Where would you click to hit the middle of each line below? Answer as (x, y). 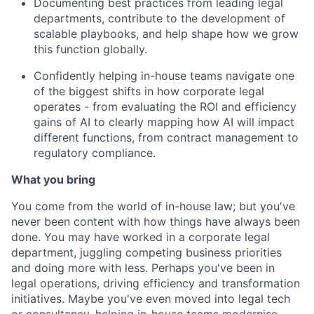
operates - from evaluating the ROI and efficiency (165, 106)
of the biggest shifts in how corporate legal (149, 91)
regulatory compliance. (95, 152)
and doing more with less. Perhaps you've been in (143, 267)
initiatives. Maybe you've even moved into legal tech (151, 298)
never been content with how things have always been (156, 221)
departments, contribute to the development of (159, 18)
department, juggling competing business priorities (146, 252)
